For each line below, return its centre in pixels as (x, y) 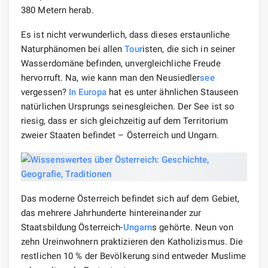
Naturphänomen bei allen (73, 49)
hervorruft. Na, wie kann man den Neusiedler (111, 77)
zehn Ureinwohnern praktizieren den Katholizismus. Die (132, 241)
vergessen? (45, 92)
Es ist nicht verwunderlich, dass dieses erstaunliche (126, 34)
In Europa (88, 92)
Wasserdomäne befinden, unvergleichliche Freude (121, 63)
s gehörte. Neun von (193, 227)
